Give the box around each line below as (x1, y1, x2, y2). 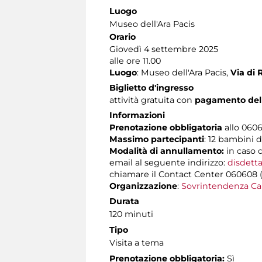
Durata (109, 195, 139, 206)
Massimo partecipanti (109, 133, 204, 144)
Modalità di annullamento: (109, 145, 226, 156)
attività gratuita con (109, 94, 192, 105)
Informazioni (109, 109, 165, 120)
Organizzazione (109, 180, 177, 191)
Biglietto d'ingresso (109, 82, 194, 93)
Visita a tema (109, 237, 164, 248)
